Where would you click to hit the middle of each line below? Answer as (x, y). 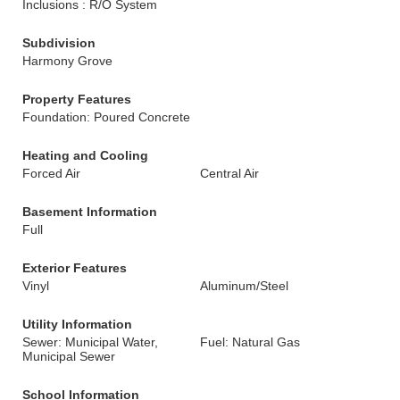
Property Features (77, 99)
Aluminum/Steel (244, 286)
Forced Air (51, 173)
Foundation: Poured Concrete (106, 117)
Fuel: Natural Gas (250, 342)
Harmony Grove (67, 61)
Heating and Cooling (85, 155)
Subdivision (59, 43)
